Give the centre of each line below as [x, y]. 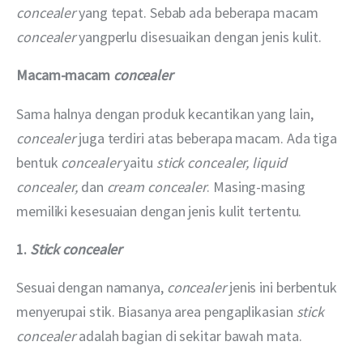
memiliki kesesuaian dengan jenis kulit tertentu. [159, 211]
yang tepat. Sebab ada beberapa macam [200, 13]
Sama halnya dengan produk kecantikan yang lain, [167, 113]
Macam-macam [65, 75]
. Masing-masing [258, 186]
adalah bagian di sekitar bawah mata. [189, 335]
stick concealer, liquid [223, 162]
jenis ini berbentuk [283, 287]
